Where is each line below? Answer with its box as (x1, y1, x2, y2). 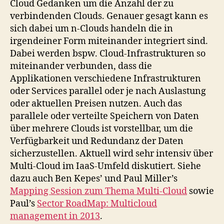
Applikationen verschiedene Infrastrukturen (10, 73, 201, 84)
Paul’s (10, 198, 37, 209)
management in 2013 (10, 210, 100, 222)
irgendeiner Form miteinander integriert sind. (10, 35, 208, 47)
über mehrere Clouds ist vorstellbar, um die (10, 123, 193, 134)
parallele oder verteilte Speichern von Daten (10, 110, 199, 122)
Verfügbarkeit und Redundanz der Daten (10, 135, 183, 147)
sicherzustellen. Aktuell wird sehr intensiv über (10, 148, 213, 159)
